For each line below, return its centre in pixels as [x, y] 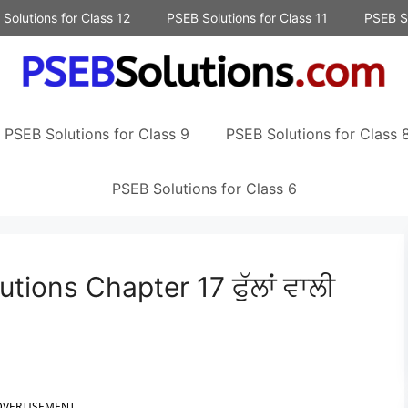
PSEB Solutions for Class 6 [204, 189]
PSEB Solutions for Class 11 [247, 18]
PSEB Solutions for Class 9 [97, 134]
